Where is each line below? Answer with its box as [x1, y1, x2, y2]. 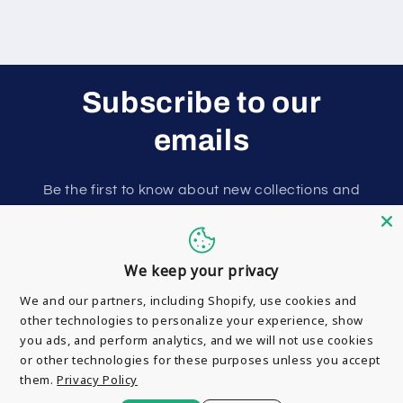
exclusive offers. [145, 206, 258, 221]
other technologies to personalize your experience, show [20, 312, 364, 328]
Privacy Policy [57, 372, 139, 388]
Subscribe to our [81, 85, 322, 119]
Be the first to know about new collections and [42, 182, 361, 197]
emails [153, 123, 250, 157]
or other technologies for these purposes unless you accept [20, 352, 381, 368]
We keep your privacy [124, 261, 279, 281]
